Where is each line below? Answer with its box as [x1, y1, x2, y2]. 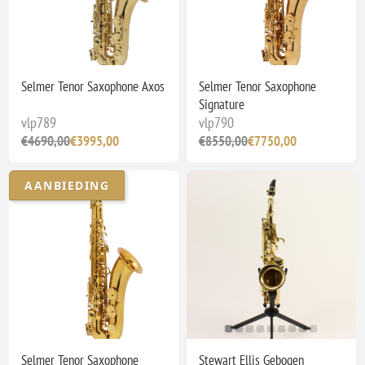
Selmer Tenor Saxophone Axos [21, 77, 165, 95]
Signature [199, 95, 244, 113]
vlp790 [199, 112, 234, 132]
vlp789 [21, 112, 57, 132]
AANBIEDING [24, 177, 110, 193]
